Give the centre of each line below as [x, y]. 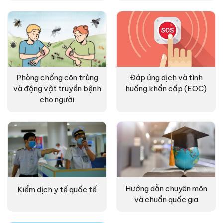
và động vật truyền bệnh [57, 89]
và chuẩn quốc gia [166, 199]
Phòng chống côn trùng [57, 78]
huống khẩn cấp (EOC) [166, 89]
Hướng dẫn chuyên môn [166, 188]
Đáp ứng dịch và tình [166, 78]
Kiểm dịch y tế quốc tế [57, 189]
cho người [57, 100]
